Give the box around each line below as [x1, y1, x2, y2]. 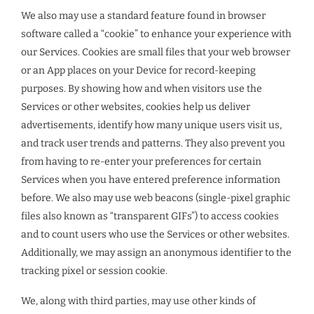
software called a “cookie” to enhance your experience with [21, 28, 292, 40]
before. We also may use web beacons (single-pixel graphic [21, 192, 290, 204]
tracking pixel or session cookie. [21, 265, 168, 277]
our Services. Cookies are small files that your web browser [21, 46, 290, 58]
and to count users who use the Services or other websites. [21, 228, 289, 240]
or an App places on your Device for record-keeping [21, 64, 256, 76]
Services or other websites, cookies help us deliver [21, 101, 250, 113]
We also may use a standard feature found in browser [21, 10, 266, 22]
